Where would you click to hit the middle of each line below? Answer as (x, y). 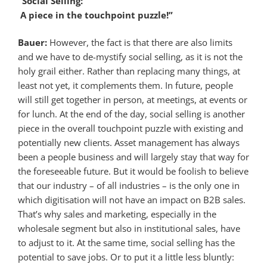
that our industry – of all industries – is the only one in (129, 186)
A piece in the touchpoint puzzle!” (95, 15)
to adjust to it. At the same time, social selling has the (126, 243)
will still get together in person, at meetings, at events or (133, 100)
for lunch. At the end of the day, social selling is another (131, 114)
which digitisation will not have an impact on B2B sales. (132, 200)
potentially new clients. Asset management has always (129, 143)
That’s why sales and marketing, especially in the (117, 214)
